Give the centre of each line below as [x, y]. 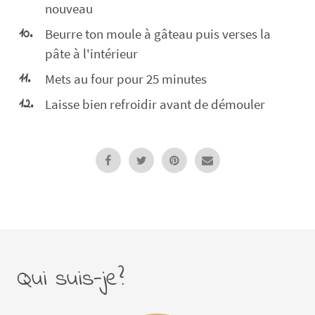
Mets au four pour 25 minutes [126, 78]
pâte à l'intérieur [91, 53]
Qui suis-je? [71, 279]
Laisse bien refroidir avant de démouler [155, 104]
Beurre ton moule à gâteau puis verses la [158, 33]
